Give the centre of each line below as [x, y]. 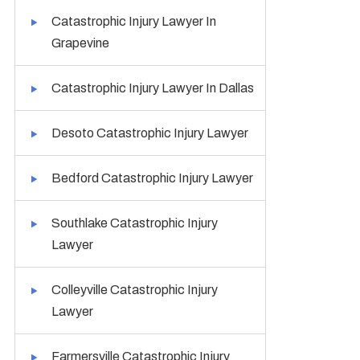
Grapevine [81, 43]
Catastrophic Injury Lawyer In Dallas [153, 88]
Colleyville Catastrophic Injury [135, 290]
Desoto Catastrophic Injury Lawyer [150, 133]
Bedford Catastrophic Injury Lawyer [153, 178]
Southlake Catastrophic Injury [135, 223]
